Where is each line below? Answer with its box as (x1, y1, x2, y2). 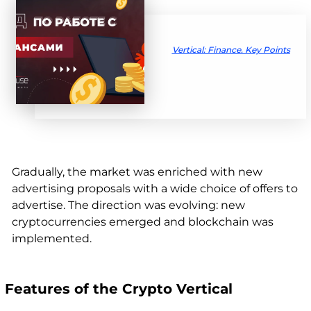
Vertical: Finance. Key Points (171, 44, 290, 56)
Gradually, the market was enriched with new (11, 165, 262, 179)
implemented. (11, 232, 92, 246)
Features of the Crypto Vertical (4, 280, 233, 298)
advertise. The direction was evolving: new (11, 199, 245, 212)
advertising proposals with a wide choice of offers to (11, 182, 298, 196)
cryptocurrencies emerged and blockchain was (11, 215, 274, 229)
